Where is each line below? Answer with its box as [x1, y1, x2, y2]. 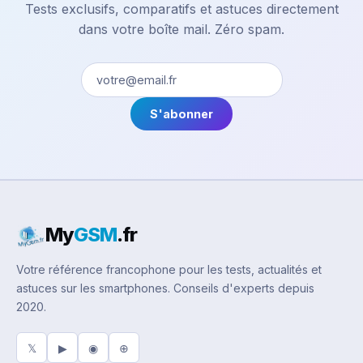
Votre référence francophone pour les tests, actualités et [16, 263, 322, 276]
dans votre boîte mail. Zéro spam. [79, 21, 284, 37]
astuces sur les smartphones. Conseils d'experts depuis [16, 281, 314, 295]
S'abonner [150, 107, 213, 121]
